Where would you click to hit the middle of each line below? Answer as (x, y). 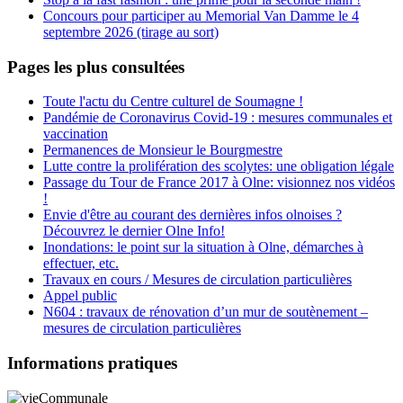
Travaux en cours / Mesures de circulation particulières (197, 280)
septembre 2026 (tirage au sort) (131, 32)
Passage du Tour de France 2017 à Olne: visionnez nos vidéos (219, 183)
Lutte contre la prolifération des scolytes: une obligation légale (219, 166)
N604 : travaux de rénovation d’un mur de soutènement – (206, 312)
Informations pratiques (92, 363)
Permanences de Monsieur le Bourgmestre (163, 150)
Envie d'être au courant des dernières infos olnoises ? (193, 215)
